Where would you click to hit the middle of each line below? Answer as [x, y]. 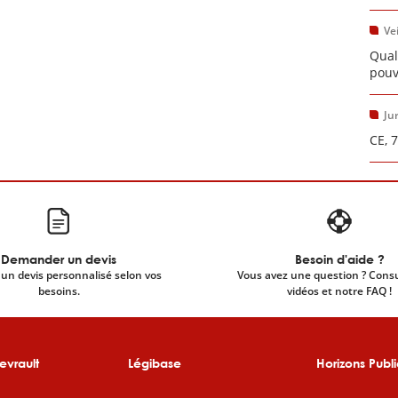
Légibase [155, 363]
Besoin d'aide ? [339, 259]
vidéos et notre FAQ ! [339, 291]
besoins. [59, 291]
